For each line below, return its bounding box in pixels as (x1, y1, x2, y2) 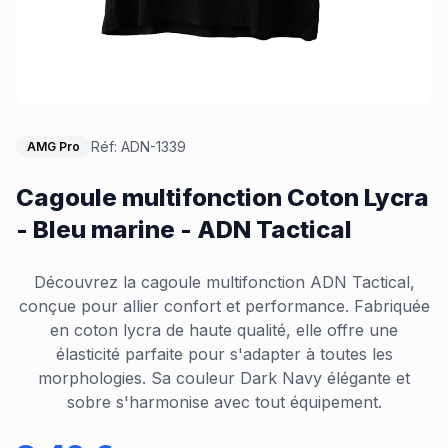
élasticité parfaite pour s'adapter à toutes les (55, 344, 393, 365)
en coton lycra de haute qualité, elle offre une (50, 320, 398, 341)
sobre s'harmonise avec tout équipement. (66, 392, 382, 413)
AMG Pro (27, 139, 80, 155)
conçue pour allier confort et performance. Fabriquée (18, 296, 430, 317)
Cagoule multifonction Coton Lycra (16, 183, 429, 213)
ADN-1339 (121, 138, 186, 156)
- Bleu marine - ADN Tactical (16, 215, 352, 245)
